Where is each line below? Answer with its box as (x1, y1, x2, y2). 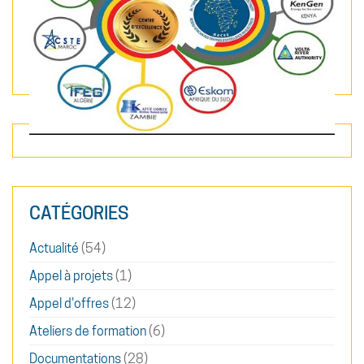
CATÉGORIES (29, 201, 128, 223)
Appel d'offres (29, 295, 109, 311)
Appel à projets (29, 267, 113, 284)
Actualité (29, 240, 79, 256)
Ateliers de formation (29, 323, 146, 339)
